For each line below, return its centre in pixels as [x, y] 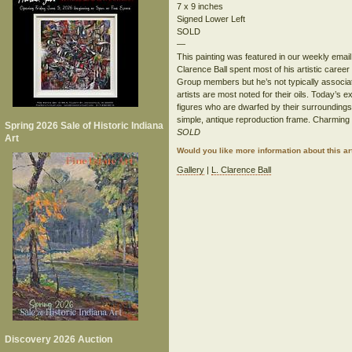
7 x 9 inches [200, 6]
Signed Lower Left [211, 19]
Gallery [191, 170]
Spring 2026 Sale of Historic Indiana [84, 126]
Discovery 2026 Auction [59, 339]
